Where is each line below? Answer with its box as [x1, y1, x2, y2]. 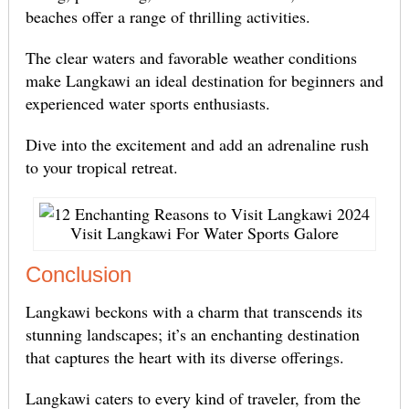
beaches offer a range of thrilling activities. [25, 5, 310, 28]
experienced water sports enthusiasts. [25, 92, 270, 115]
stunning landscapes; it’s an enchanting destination [25, 323, 360, 346]
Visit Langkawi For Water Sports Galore [69, 222, 339, 245]
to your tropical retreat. [25, 156, 178, 179]
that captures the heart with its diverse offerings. [25, 346, 344, 369]
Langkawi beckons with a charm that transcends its [25, 300, 362, 323]
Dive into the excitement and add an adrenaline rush [25, 133, 369, 156]
